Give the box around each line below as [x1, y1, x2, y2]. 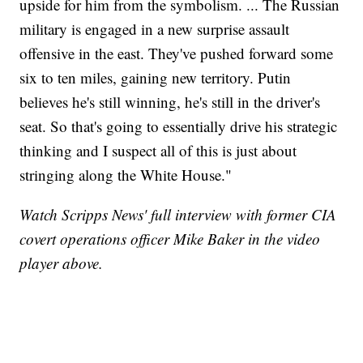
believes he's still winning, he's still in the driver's [19, 91, 321, 112]
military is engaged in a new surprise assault [19, 18, 290, 39]
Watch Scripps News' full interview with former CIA [19, 203, 337, 224]
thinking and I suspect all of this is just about [19, 139, 297, 160]
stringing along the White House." [19, 164, 233, 185]
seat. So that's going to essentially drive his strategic [19, 115, 338, 136]
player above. [19, 252, 104, 273]
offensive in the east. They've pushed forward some [19, 42, 334, 63]
